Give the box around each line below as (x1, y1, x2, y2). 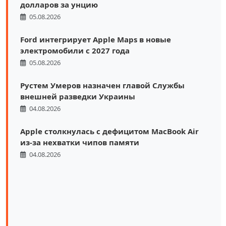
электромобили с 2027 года (20, 45, 130, 55)
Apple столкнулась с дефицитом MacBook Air (20, 126, 199, 136)
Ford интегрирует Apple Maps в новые (20, 34, 171, 44)
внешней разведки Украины (20, 91, 135, 101)
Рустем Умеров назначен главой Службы (20, 80, 185, 90)
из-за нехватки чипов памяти (20, 137, 139, 147)
